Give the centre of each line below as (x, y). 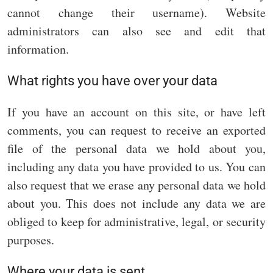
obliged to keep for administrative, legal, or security (136, 222)
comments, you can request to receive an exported (136, 130)
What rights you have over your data (112, 81)
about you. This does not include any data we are (136, 204)
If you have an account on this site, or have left (136, 112)
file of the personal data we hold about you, (136, 149)
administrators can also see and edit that (136, 31)
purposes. (31, 240)
